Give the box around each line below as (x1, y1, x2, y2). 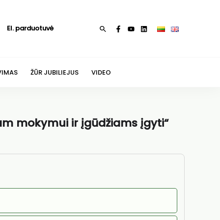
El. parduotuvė (6, 24, 54, 33)
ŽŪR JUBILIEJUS (30, 67, 79, 77)
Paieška (99, 24, 125, 33)
